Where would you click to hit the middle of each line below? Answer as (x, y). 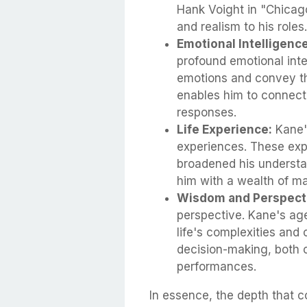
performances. (217, 266)
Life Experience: (224, 129)
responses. (207, 112)
